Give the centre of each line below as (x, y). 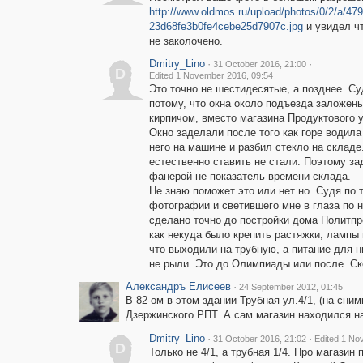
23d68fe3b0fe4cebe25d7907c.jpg (226, 26)
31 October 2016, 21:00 (259, 64)
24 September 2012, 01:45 (290, 287)
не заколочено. (186, 41)
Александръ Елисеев (178, 286)
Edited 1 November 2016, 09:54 (211, 75)
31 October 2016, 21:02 (259, 339)
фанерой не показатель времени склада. (250, 176)
